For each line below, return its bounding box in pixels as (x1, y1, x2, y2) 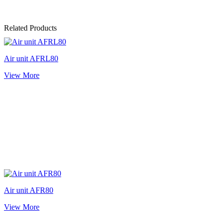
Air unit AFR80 (4, 185, 53, 194)
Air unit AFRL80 (4, 54, 58, 63)
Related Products (4, 23, 57, 32)
